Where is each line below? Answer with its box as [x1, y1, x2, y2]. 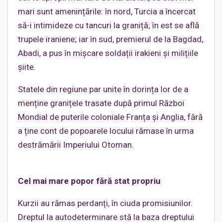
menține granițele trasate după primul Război [18, 98, 184, 109]
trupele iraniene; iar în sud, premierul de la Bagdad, [18, 34, 203, 45]
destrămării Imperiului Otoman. [18, 140, 134, 150]
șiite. [18, 62, 36, 72]
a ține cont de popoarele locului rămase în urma [18, 126, 194, 136]
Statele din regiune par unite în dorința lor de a [18, 84, 188, 95]
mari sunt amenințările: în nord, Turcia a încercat [18, 6, 196, 17]
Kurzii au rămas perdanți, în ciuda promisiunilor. [18, 198, 193, 209]
